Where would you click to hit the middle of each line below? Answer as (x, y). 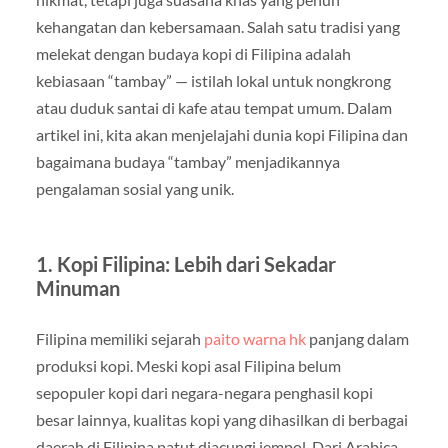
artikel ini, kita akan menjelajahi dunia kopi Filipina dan (221, 134)
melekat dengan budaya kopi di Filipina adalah (193, 53)
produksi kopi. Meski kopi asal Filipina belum (188, 365)
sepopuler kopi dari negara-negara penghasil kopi (204, 392)
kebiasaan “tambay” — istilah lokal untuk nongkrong (213, 80)
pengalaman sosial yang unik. (134, 188)
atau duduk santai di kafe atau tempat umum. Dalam (213, 107)
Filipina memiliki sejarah (119, 338)
